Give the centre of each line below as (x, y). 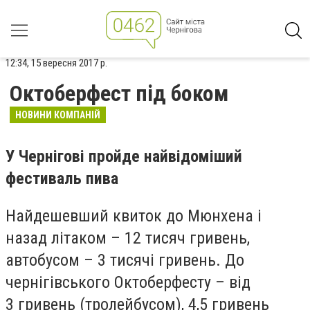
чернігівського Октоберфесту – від (128, 282)
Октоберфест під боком (119, 93)
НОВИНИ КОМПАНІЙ (58, 115)
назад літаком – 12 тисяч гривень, (128, 238)
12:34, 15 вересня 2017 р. (56, 63)
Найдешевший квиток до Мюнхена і (134, 216)
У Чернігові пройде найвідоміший (124, 156)
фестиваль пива (62, 179)
